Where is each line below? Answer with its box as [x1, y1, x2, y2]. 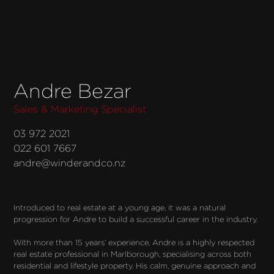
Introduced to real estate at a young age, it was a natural [13, 204, 226, 212]
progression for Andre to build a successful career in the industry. [13, 215, 258, 224]
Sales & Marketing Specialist [13, 104, 147, 115]
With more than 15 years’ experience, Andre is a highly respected [13, 239, 255, 247]
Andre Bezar [13, 80, 132, 102]
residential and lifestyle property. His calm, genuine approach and [13, 262, 256, 270]
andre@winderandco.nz [13, 158, 126, 169]
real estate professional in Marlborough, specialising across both [13, 250, 252, 259]
